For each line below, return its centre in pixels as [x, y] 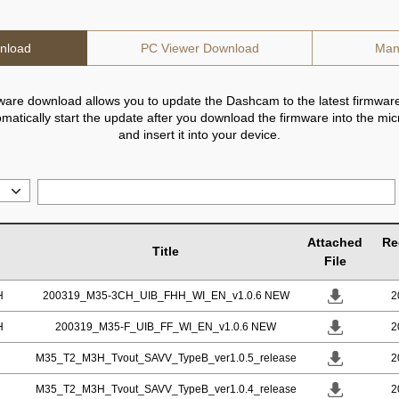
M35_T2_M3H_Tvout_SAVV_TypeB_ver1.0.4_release [166, 389]
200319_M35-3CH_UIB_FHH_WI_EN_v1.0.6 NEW [166, 296]
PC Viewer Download [199, 48]
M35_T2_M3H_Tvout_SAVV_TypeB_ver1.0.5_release [166, 358]
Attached [335, 242]
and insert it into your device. [199, 134]
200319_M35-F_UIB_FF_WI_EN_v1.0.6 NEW [166, 327]
